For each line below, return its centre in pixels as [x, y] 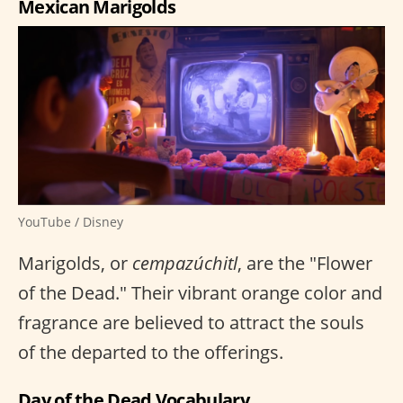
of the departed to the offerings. [151, 352]
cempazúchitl [185, 263]
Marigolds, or [75, 263]
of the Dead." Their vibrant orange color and [200, 292]
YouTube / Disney [71, 221]
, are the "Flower [305, 263]
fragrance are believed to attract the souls [191, 322]
